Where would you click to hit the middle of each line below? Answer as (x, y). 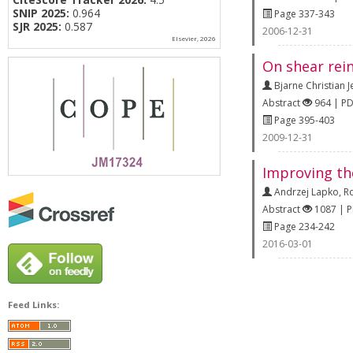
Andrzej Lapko (307, 191)
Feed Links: (33, 305)
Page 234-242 (303, 226)
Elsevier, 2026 (194, 38)
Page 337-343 (303, 13)
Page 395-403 (303, 120)
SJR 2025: (37, 26)
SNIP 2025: (41, 13)
